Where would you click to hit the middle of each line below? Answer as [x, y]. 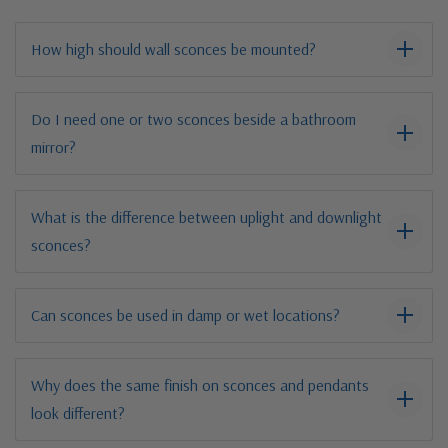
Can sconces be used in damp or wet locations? [185, 314]
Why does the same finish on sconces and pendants [200, 384]
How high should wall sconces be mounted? [173, 48]
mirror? [53, 146]
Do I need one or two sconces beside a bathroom [193, 118]
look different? [78, 412]
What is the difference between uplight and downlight [206, 216]
